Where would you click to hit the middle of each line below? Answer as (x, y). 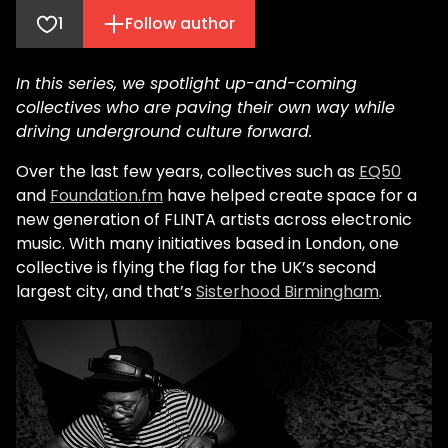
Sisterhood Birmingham (287, 291)
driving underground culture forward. (164, 131)
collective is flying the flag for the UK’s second (196, 267)
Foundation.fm (106, 195)
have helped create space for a (290, 195)
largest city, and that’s (106, 291)
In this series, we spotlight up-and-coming (186, 83)
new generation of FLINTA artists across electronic (214, 219)
